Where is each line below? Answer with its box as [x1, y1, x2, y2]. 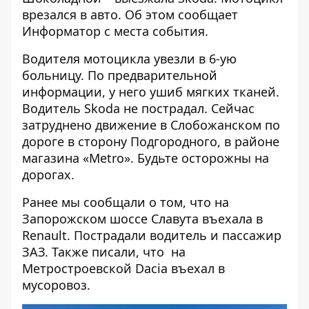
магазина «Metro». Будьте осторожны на [22, 150, 269, 166]
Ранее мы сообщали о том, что [22, 194, 215, 210]
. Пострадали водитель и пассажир [67, 227, 281, 243]
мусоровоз [22, 277, 87, 293]
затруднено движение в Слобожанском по [22, 117, 280, 133]
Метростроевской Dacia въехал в [22, 260, 225, 277]
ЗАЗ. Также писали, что [22, 243, 171, 260]
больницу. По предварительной [22, 67, 217, 83]
